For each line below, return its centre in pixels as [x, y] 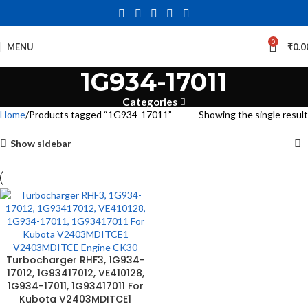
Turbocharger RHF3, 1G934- [75, 260]
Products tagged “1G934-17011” [100, 114]
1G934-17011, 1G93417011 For [75, 286]
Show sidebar [41, 143]
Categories [150, 102]
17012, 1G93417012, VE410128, [75, 273]
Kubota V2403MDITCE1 [75, 299]
